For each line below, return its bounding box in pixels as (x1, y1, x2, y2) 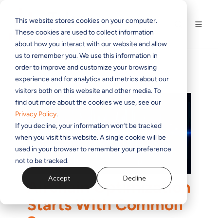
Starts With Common (27, 195, 183, 214)
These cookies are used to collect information (15, 28, 154, 36)
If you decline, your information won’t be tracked (15, 121, 162, 130)
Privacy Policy (15, 109, 56, 118)
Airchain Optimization (27, 177, 191, 197)
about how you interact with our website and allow (15, 39, 167, 48)
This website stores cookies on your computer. (15, 16, 157, 25)
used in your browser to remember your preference (15, 145, 171, 153)
